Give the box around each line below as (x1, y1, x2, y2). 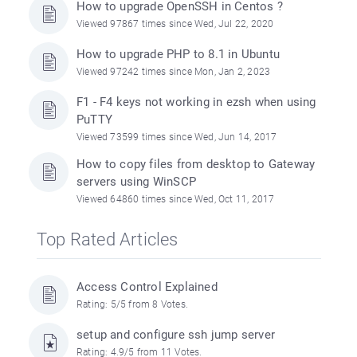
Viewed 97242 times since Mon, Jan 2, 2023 (76, 66, 271, 77)
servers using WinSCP (76, 175, 196, 189)
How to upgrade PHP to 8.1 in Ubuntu (76, 47, 280, 61)
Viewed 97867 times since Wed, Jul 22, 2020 (76, 18, 274, 29)
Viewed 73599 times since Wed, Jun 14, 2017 (76, 131, 277, 143)
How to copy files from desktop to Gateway (76, 157, 316, 171)
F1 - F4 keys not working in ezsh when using (76, 95, 316, 109)
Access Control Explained (76, 280, 218, 294)
